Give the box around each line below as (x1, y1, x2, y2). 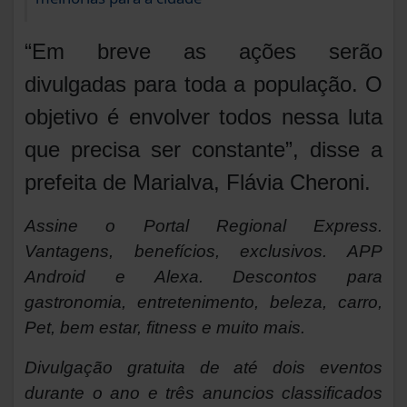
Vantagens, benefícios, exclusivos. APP (25, 242, 382, 262)
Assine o (25, 216, 144, 236)
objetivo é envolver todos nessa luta (25, 104, 382, 130)
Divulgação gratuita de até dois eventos (25, 358, 382, 378)
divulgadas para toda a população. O (25, 72, 382, 97)
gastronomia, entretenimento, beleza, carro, (25, 293, 382, 313)
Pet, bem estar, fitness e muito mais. (25, 318, 305, 338)
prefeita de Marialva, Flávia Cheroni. (25, 170, 371, 195)
